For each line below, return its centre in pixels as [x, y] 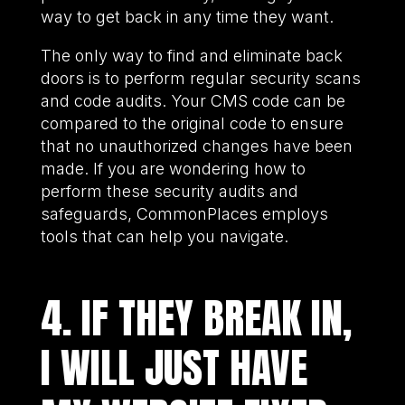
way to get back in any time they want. [189, 16]
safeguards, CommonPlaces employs [184, 213]
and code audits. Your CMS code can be [193, 100]
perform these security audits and [169, 191]
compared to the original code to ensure [192, 123]
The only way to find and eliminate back [191, 55]
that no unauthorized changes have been [196, 146]
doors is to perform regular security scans [200, 78]
